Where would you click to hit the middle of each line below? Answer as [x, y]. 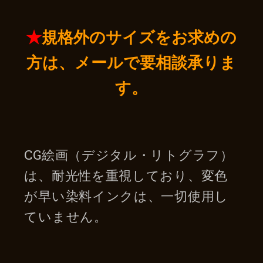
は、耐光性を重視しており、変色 [126, 175]
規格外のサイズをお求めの [139, 36]
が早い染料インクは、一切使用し [126, 195]
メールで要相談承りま [156, 61]
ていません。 [66, 216]
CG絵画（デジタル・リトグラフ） [129, 154]
